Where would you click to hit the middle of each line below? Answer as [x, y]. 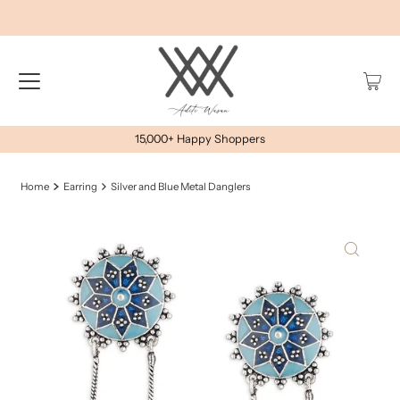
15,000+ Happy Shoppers [200, 139]
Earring [80, 187]
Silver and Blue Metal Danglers [181, 187]
